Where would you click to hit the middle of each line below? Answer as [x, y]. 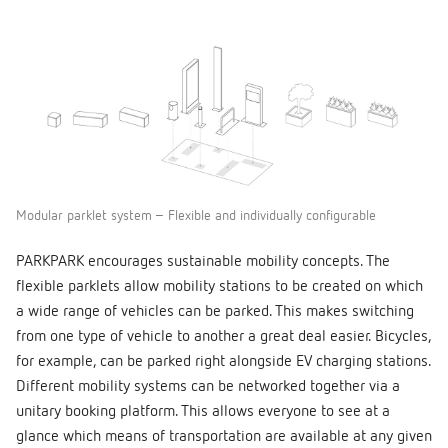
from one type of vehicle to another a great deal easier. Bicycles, [223, 336]
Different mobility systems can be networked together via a [208, 386]
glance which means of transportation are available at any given [224, 436]
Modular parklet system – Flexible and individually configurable [196, 215]
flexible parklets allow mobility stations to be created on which [219, 286]
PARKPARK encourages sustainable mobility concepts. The [203, 261]
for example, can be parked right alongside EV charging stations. [223, 361]
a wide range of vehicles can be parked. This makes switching [215, 311]
